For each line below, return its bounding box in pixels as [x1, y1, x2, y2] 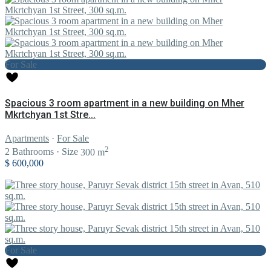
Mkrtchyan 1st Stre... [5, 108, 96, 120]
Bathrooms [10, 146, 54, 157]
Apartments [5, 133, 49, 144]
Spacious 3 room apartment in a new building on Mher [5, 97, 244, 109]
